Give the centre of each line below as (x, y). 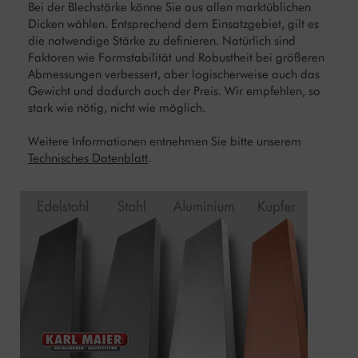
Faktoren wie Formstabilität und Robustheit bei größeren (176, 58)
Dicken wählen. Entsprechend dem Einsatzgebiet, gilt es (173, 24)
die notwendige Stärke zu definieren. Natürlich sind (162, 41)
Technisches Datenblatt (88, 159)
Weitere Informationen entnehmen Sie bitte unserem (165, 142)
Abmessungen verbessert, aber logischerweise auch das (174, 75)
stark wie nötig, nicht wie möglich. (117, 108)
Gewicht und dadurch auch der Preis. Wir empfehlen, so (174, 91)
